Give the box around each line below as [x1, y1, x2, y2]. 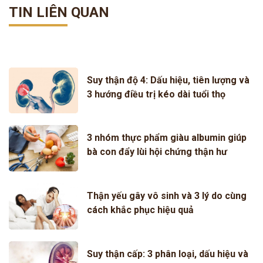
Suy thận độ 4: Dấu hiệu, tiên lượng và [87, 74, 250, 86]
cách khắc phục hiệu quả [87, 204, 194, 215]
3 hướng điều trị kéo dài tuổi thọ [87, 88, 226, 100]
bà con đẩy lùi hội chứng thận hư [87, 146, 228, 157]
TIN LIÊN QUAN [9, 4, 109, 21]
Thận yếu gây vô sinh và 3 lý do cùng [87, 190, 247, 201]
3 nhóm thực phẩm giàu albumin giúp [87, 131, 247, 143]
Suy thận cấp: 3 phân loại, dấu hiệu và [87, 248, 249, 259]
